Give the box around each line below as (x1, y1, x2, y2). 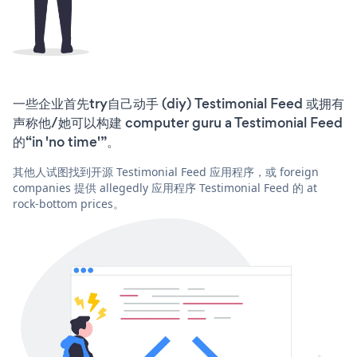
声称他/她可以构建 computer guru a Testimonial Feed (13, 112, 343, 132)
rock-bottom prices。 (13, 195, 124, 211)
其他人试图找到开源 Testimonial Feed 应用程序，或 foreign (13, 163, 319, 179)
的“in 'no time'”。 (13, 131, 120, 151)
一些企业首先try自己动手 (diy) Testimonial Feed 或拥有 (13, 93, 344, 113)
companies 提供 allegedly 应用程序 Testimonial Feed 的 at (13, 179, 317, 195)
